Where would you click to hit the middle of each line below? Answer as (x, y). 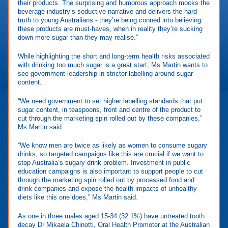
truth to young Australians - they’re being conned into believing (109, 20)
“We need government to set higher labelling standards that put (110, 101)
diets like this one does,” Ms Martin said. (78, 197)
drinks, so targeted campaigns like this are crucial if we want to (111, 154)
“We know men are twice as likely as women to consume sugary (112, 146)
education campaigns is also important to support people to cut (110, 172)
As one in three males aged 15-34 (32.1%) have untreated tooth (111, 216)
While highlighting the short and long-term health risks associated (114, 56)
